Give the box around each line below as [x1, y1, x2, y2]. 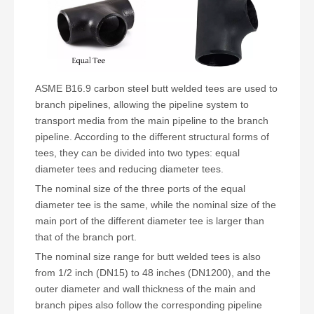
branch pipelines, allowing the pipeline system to [35, 98, 249, 110]
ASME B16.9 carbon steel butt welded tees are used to [35, 82, 278, 94]
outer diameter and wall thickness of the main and [35, 282, 256, 294]
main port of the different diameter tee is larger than [35, 214, 264, 226]
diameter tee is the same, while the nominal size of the [35, 198, 276, 210]
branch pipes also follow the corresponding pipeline [35, 299, 262, 310]
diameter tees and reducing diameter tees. [35, 163, 224, 175]
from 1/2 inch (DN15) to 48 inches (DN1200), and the [35, 266, 271, 278]
